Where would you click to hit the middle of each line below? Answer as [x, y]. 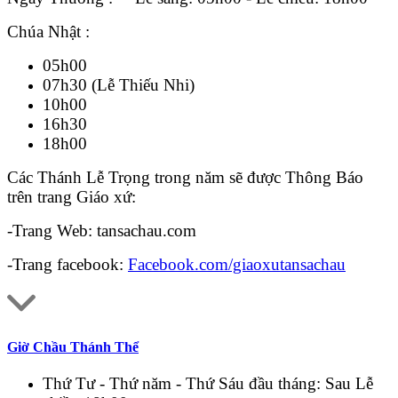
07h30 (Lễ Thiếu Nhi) [119, 84]
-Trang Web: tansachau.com [102, 230]
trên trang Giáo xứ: [72, 196]
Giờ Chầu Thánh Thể [73, 347]
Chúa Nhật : [73, 31]
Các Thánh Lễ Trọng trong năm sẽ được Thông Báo [185, 177]
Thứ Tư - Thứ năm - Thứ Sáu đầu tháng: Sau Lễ [208, 384]
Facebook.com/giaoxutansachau [237, 264]
